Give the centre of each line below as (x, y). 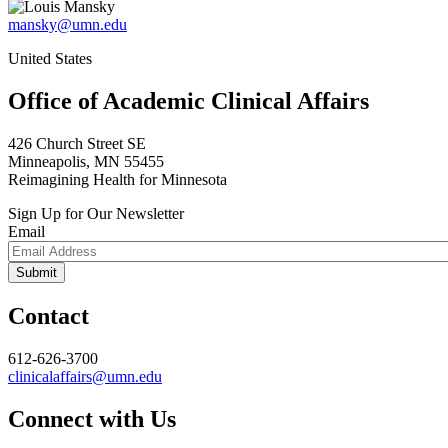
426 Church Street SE (77, 144)
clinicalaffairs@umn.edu (85, 376)
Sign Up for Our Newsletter (96, 214)
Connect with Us (92, 418)
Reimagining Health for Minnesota (117, 180)
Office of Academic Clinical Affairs (188, 101)
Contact (48, 316)
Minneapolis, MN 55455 (86, 162)
